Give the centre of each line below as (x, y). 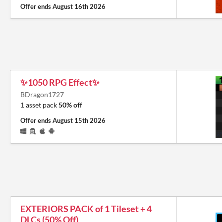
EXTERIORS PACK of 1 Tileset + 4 (86, 209)
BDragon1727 (42, 94)
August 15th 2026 (79, 120)
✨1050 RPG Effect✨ (60, 82)
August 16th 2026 (79, 6)
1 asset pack (39, 105)
